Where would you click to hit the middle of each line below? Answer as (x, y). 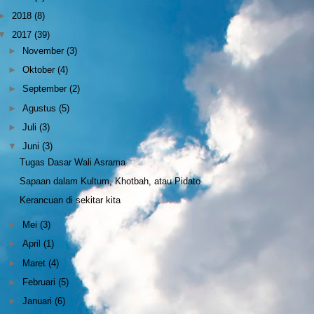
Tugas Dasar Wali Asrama (73, 162)
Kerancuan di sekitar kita (70, 200)
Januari (39, 301)
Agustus (41, 108)
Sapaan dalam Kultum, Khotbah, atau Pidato (110, 181)
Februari (41, 282)
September (46, 89)
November (45, 50)
